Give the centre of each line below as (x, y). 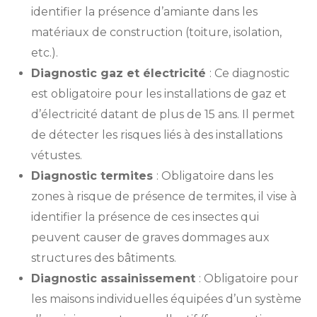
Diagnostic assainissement (115, 278)
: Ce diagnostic (249, 73)
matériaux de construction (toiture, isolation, (156, 32)
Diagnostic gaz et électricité (120, 73)
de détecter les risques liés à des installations (157, 135)
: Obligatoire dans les (215, 176)
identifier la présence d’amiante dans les (144, 12)
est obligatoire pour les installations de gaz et (159, 94)
